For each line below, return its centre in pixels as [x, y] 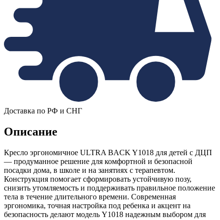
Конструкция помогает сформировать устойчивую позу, [98, 179]
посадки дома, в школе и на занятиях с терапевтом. [90, 170]
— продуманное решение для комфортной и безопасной [98, 162]
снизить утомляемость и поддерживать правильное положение [110, 188]
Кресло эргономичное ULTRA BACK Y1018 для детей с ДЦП [108, 153]
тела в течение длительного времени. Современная [90, 197]
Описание [31, 132]
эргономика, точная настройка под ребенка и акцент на [97, 206]
